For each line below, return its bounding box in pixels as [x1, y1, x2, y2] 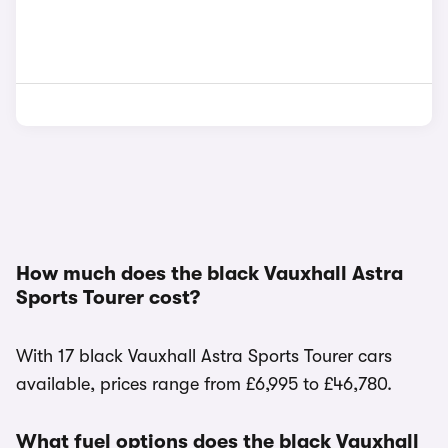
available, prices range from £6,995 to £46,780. [16, 374, 392, 394]
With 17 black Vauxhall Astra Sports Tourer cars [16, 346, 392, 366]
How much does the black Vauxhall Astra [16, 262, 403, 285]
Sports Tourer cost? [16, 286, 200, 309]
